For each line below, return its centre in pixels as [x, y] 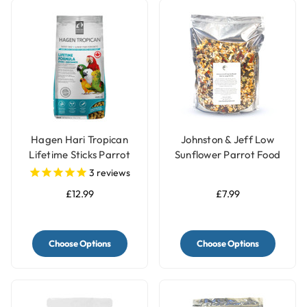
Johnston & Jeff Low [228, 140]
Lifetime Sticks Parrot [79, 155]
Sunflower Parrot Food [228, 155]
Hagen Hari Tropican [79, 140]
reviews [112, 172]
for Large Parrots [228, 170]
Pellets [79, 170]
